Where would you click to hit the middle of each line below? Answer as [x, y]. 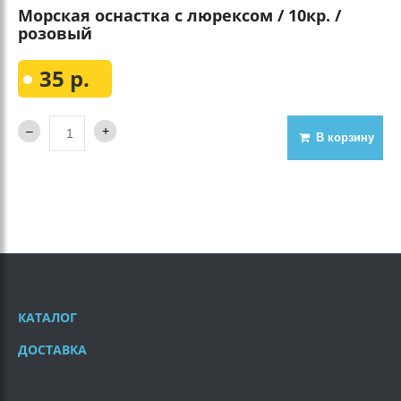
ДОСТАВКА [52, 350]
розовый [55, 34]
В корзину [345, 138]
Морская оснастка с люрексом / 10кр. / [179, 16]
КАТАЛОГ [47, 318]
